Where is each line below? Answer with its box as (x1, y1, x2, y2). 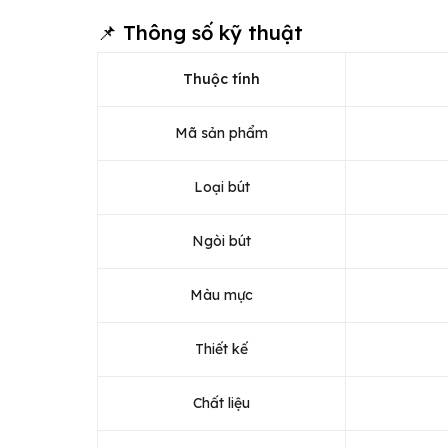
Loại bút (193, 177, 250, 196)
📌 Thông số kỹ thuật (97, 19, 303, 45)
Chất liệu (193, 393, 250, 412)
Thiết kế (195, 339, 248, 358)
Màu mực (190, 285, 253, 304)
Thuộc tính (183, 69, 260, 88)
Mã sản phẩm (175, 123, 268, 142)
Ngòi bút (192, 231, 251, 250)
